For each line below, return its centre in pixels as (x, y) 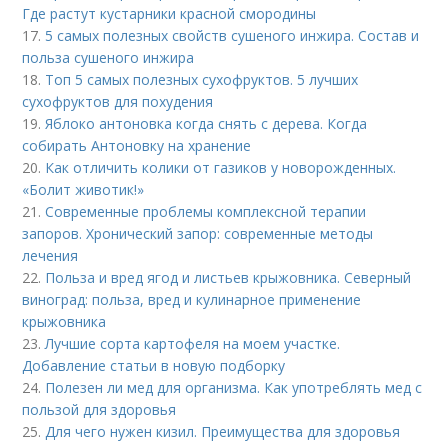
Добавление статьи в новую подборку (154, 365)
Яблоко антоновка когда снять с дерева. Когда (206, 123)
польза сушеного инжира (108, 57)
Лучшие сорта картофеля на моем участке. (193, 343)
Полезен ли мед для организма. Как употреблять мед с (234, 387)
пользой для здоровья (99, 409)
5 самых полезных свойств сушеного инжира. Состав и (232, 35)
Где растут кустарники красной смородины (169, 13)
